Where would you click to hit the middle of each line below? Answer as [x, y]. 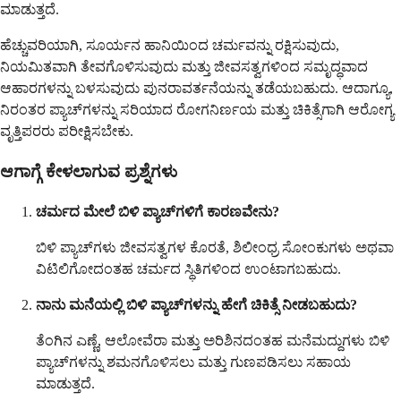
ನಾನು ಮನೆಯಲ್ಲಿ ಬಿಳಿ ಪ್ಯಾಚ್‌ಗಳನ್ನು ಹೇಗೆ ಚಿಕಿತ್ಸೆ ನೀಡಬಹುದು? [196, 304]
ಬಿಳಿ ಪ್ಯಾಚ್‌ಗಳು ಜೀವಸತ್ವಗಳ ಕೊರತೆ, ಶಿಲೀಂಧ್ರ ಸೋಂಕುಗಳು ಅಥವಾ [215, 247]
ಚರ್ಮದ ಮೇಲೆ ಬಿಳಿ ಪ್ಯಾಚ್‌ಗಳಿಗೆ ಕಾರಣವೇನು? [158, 211]
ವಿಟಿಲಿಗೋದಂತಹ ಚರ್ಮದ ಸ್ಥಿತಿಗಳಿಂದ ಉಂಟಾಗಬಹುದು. [188, 269]
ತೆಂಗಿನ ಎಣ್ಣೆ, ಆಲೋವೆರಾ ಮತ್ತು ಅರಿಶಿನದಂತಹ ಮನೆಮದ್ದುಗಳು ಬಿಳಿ [213, 340]
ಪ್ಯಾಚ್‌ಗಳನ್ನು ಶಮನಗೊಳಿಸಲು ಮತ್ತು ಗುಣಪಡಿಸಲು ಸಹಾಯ [193, 362]
